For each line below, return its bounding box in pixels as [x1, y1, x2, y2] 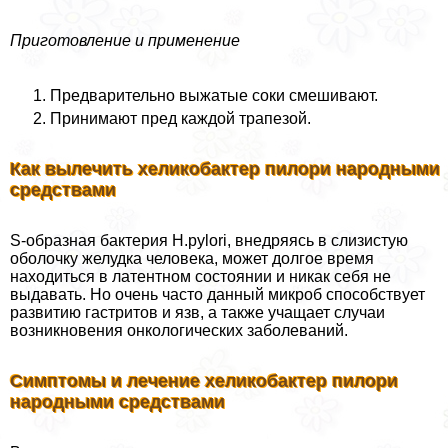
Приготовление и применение [10, 31, 240, 49]
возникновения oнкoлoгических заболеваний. [10, 321, 348, 339]
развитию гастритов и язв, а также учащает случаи [10, 303, 385, 321]
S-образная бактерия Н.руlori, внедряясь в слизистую [10, 231, 408, 249]
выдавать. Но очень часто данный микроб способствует [10, 285, 425, 303]
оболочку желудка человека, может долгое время [10, 249, 374, 267]
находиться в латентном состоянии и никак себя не [10, 267, 391, 285]
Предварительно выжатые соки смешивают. [50, 86, 378, 104]
